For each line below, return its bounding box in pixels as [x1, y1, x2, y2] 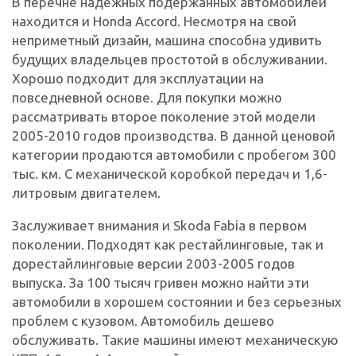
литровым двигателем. [12, 185, 161, 201]
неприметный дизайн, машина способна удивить [12, 33, 322, 48]
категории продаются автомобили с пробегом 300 [12, 147, 336, 163]
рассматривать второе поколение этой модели [12, 109, 315, 125]
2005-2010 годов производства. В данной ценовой [12, 128, 335, 144]
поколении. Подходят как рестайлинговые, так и [12, 237, 323, 253]
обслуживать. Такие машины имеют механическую [12, 332, 339, 348]
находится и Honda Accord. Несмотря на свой [12, 14, 296, 29]
